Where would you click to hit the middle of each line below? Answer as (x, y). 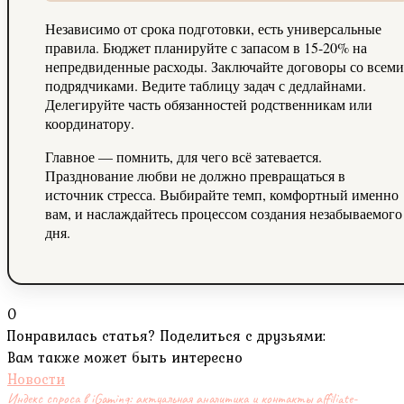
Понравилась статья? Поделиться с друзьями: (166, 336)
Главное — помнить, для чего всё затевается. (184, 157)
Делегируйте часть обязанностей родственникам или (209, 105)
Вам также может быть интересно (125, 358)
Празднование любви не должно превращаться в (195, 176)
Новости (36, 379)
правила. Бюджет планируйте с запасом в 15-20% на (206, 48)
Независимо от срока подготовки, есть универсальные (213, 29)
